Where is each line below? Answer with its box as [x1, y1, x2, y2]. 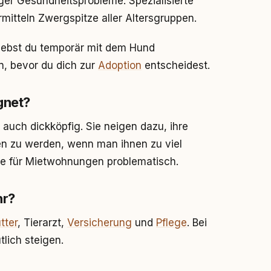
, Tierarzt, [18, 217, 67, 229]
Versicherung [67, 217, 132, 229]
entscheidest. [142, 59, 210, 71]
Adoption [98, 59, 142, 71]
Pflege [156, 217, 187, 229]
